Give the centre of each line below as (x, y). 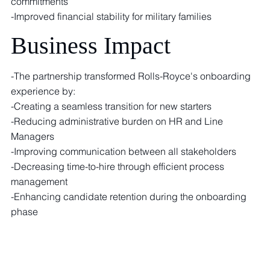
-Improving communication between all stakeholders (124, 152)
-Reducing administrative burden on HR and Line (117, 121)
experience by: (43, 91)
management (39, 182)
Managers (33, 137)
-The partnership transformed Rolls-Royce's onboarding (131, 76)
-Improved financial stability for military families (111, 16)
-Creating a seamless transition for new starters (111, 106)
